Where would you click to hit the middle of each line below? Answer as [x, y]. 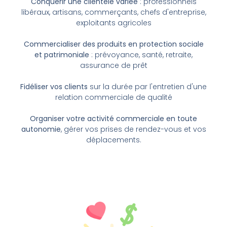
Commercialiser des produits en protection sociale [113, 44]
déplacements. [113, 140]
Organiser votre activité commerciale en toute [113, 119]
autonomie [41, 129]
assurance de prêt [113, 66]
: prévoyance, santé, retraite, [141, 55]
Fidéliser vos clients [54, 87]
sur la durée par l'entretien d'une [147, 87]
